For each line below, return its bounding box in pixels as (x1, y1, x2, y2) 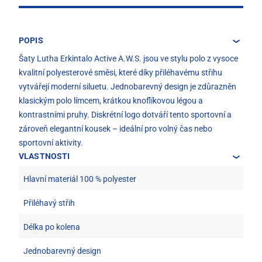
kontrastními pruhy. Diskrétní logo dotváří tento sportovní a (19, 109, 232, 119)
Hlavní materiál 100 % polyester (23, 174, 136, 184)
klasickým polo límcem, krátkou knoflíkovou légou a (19, 95, 203, 105)
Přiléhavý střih (23, 198, 75, 208)
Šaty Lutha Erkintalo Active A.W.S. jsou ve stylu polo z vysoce (19, 53, 238, 63)
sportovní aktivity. (19, 137, 83, 147)
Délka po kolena (23, 222, 80, 232)
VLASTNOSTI (19, 151, 70, 161)
